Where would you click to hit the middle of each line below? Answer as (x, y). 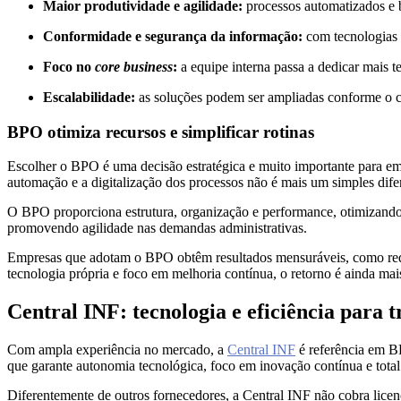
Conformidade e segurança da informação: (175, 36)
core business (134, 66)
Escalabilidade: (89, 97)
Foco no (69, 66)
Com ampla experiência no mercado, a (117, 350)
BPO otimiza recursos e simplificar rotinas (161, 132)
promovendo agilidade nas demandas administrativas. (157, 228)
